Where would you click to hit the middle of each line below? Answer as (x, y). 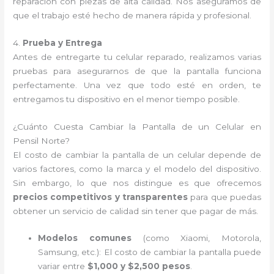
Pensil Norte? (42, 140)
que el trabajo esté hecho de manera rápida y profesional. (132, 15)
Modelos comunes (85, 238)
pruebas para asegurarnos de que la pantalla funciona (137, 71)
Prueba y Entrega (63, 43)
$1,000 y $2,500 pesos (139, 266)
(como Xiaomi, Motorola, (196, 238)
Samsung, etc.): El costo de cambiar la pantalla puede (150, 252)
